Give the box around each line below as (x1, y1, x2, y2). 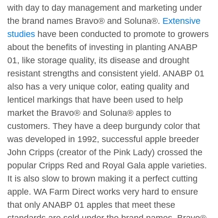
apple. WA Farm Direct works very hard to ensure (7, 187, 198, 197)
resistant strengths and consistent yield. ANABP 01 (7, 69, 204, 79)
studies (7, 29, 35, 39)
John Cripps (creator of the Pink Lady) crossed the (7, 147, 202, 158)
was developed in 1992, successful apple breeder (7, 134, 199, 145)
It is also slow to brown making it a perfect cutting (7, 174, 198, 184)
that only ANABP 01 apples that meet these (7, 200, 175, 210)
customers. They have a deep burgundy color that (7, 121, 200, 131)
